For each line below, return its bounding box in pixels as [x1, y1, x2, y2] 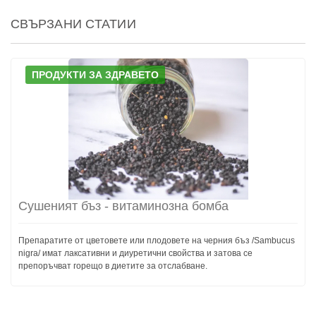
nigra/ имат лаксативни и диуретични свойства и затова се [18, 248, 253, 258]
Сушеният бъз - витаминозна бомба [18, 198, 229, 213]
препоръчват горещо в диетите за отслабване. [18, 260, 207, 271]
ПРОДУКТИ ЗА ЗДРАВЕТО [32, 68, 159, 80]
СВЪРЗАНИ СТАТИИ [11, 16, 136, 31]
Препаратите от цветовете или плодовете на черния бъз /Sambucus [18, 235, 295, 245]
